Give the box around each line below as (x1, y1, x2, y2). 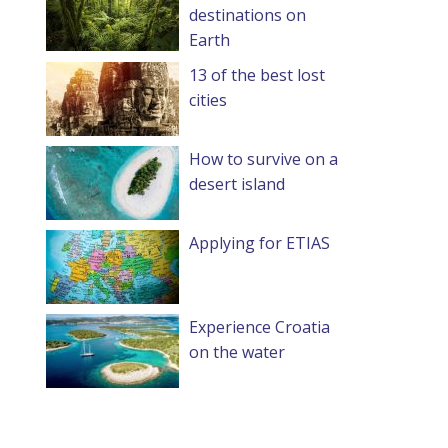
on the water (189, 341, 285, 363)
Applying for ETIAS (189, 232, 330, 254)
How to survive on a (189, 148, 338, 170)
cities (189, 89, 227, 111)
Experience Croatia (189, 316, 330, 338)
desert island (189, 173, 285, 195)
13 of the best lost (189, 64, 325, 86)
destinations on (189, 4, 306, 26)
